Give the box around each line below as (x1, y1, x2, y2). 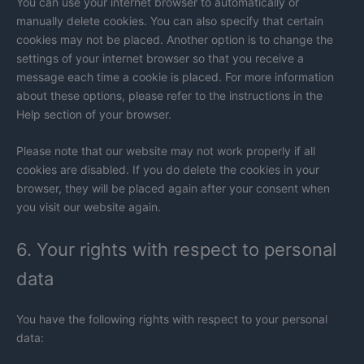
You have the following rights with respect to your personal (16, 311, 327, 326)
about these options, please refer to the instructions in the (16, 88, 323, 102)
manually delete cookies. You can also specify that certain (16, 13, 323, 28)
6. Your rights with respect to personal (16, 238, 336, 260)
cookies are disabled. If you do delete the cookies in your (16, 162, 319, 177)
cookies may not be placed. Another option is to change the (16, 32, 333, 46)
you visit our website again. (16, 200, 161, 214)
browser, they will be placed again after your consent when (16, 181, 330, 196)
